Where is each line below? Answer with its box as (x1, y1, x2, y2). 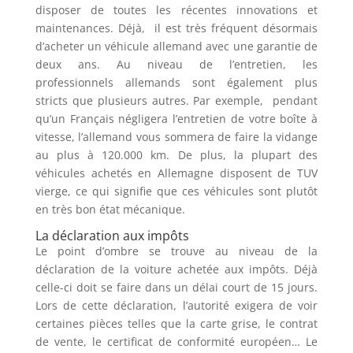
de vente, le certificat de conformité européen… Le (35, 333, 318, 349)
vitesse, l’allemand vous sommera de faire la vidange (35, 128, 318, 144)
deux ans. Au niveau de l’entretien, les (35, 56, 318, 72)
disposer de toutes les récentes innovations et (35, 2, 318, 17)
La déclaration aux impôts (35, 226, 189, 244)
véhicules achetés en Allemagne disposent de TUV (35, 165, 318, 180)
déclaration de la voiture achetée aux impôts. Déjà (35, 261, 318, 277)
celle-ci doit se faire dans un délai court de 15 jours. (35, 279, 318, 295)
